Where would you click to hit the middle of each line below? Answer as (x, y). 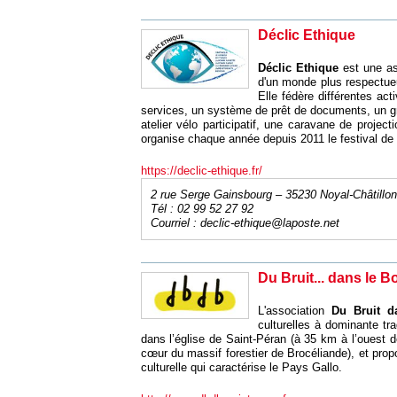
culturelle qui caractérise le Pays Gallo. (241, 367)
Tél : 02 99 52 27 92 (202, 209)
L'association (294, 311)
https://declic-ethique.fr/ (201, 171)
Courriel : (175, 223)
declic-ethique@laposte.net (269, 223)
